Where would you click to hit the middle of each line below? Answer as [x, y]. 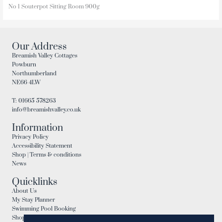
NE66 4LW [26, 82]
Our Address [39, 47]
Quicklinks [35, 182]
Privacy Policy [30, 137]
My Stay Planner [33, 200]
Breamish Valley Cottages [45, 55]
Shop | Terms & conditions [47, 155]
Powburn [24, 64]
